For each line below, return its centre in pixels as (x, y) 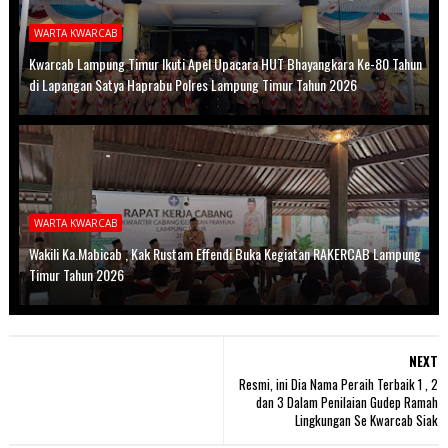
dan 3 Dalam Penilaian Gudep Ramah (347, 401)
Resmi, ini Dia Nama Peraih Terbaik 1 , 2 (339, 383)
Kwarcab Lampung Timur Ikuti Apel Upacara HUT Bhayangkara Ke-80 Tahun (225, 63)
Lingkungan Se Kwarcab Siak (367, 419)
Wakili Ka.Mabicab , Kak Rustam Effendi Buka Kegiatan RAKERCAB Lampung (224, 253)
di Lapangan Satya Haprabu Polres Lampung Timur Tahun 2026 (192, 84)
